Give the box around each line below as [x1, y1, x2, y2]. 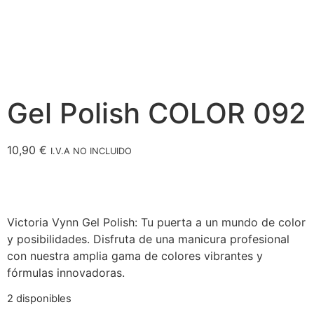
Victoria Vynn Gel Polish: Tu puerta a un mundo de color [7, 214, 306, 229]
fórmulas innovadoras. [7, 265, 125, 280]
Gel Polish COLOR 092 [7, 96, 306, 131]
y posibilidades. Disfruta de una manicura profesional [7, 231, 289, 246]
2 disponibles [7, 292, 71, 306]
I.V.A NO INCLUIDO [50, 146, 132, 157]
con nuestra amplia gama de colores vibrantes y [7, 248, 263, 263]
